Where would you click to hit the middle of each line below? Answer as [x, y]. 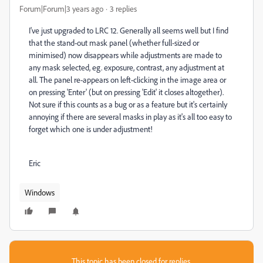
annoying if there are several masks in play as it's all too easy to [130, 117]
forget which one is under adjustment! [91, 129]
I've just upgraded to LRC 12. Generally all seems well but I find [129, 30]
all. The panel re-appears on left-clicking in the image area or [127, 80]
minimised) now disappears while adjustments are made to [125, 55]
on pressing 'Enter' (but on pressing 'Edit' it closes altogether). [126, 92]
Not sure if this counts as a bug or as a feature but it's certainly [128, 104]
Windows [40, 192]
